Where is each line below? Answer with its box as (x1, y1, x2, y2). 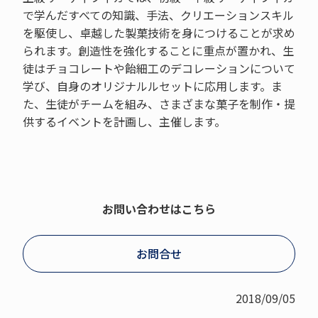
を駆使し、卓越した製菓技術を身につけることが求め (22, 23, 295, 41)
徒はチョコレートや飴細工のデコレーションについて (22, 59, 295, 77)
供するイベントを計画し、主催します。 (22, 112, 226, 130)
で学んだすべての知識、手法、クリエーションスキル (22, 6, 294, 23)
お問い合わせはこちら (102, 199, 216, 217)
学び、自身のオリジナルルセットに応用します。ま (22, 77, 283, 94)
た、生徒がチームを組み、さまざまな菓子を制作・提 (22, 94, 295, 112)
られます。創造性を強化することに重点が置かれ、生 (22, 41, 294, 59)
